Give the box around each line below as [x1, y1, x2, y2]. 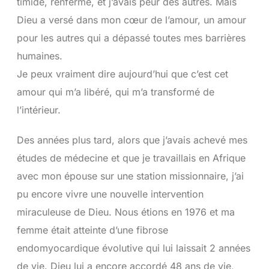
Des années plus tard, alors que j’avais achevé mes [16, 133, 247, 146]
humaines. [16, 49, 62, 62]
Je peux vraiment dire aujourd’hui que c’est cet [16, 67, 228, 80]
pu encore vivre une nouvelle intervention [16, 187, 204, 200]
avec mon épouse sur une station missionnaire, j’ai [16, 169, 244, 182]
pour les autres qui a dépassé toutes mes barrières [16, 31, 246, 44]
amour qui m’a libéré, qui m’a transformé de [16, 85, 214, 98]
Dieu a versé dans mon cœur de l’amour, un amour [16, 13, 246, 26]
